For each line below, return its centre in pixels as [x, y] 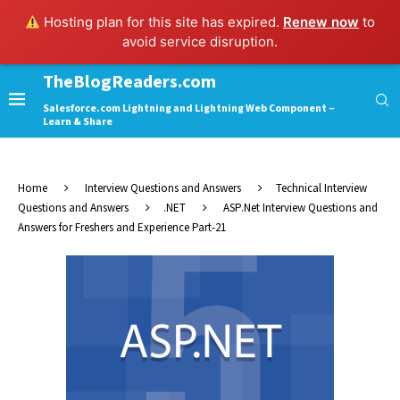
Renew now [321, 22]
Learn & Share [78, 122]
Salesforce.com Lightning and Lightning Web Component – [189, 108]
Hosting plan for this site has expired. [162, 22]
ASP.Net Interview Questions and [300, 208]
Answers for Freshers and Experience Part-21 [122, 228]
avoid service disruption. [200, 42]
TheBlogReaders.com [129, 82]
